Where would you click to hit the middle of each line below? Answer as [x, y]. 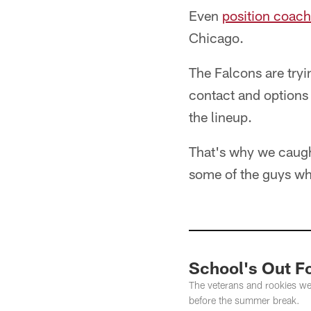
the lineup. [220, 117]
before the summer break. [244, 300]
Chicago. [216, 37]
